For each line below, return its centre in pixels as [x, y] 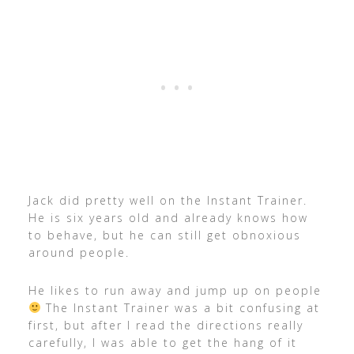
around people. [79, 252]
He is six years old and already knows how [168, 217]
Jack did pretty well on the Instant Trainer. [168, 200]
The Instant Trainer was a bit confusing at [180, 307]
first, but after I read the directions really [166, 325]
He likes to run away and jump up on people [175, 290]
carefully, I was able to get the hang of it [162, 342]
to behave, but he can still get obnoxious [164, 235]
